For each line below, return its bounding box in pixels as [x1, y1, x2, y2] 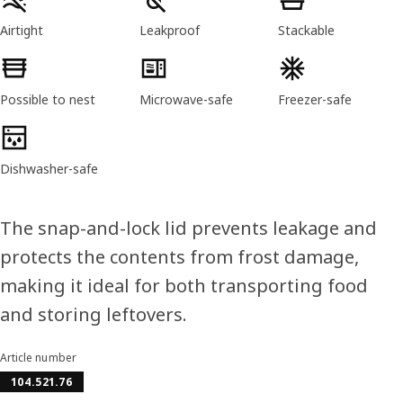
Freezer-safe [278, 90, 353, 108]
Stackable [278, 21, 336, 39]
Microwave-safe [139, 90, 233, 108]
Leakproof [139, 21, 200, 39]
